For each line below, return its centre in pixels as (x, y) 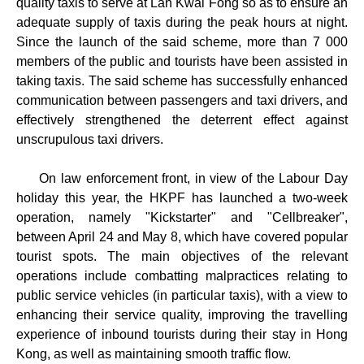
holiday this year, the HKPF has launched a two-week (182, 197)
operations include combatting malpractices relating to (182, 275)
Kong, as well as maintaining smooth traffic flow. (154, 353)
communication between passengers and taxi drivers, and (182, 100)
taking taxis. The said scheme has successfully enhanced (182, 80)
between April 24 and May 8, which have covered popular (182, 236)
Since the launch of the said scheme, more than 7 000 (182, 41)
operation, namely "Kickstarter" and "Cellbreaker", (182, 217)
